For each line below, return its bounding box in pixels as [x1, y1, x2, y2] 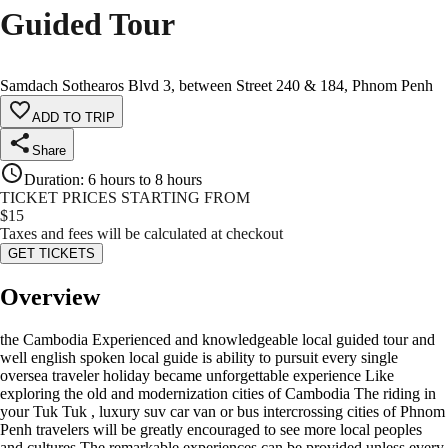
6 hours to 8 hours [88, 171, 202, 189]
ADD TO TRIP [32, 110, 115, 126]
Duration [24, 171, 80, 189]
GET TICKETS [8, 246, 95, 262]
